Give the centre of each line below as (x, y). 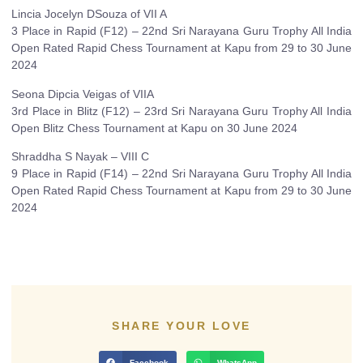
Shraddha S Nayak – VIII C (80, 157)
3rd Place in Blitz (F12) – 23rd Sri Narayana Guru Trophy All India (181, 111)
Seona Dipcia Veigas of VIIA (83, 94)
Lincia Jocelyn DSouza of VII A (89, 14)
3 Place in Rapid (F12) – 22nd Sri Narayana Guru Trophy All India (181, 31)
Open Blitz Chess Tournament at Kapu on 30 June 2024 (154, 128)
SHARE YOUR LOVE (181, 325)
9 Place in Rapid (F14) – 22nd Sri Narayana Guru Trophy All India (181, 174)
